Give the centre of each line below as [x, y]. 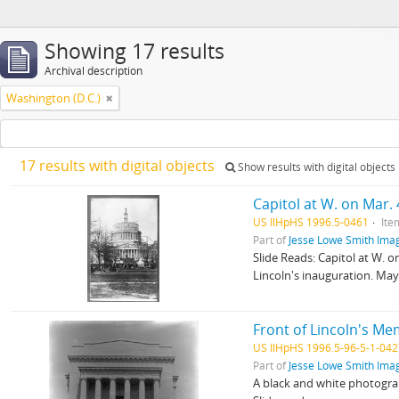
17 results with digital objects [119, 166]
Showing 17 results [134, 51]
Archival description [94, 71]
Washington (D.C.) [53, 98]
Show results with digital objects [315, 167]
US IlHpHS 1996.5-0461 [311, 222]
